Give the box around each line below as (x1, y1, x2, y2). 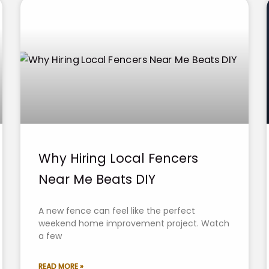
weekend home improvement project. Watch (38, 217, 229, 229)
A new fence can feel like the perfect (38, 204, 195, 217)
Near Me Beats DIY (38, 170, 156, 188)
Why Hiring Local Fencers (38, 149, 198, 167)
